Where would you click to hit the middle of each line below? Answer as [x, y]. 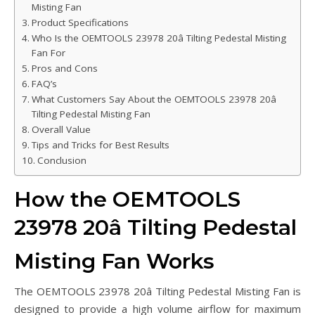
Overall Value [61, 130]
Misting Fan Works [114, 262]
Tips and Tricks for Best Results [100, 145]
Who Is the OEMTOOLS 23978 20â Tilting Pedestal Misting [159, 38]
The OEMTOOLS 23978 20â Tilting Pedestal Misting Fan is [157, 291]
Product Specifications [80, 23]
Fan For [48, 53]
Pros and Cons [64, 69]
